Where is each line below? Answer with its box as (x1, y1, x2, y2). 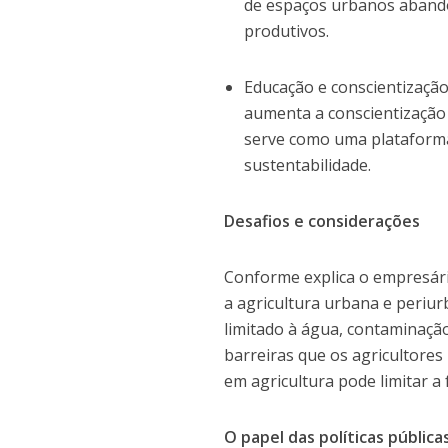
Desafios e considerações (224, 210, 421, 232)
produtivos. (244, 20, 330, 42)
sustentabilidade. (244, 154, 372, 176)
